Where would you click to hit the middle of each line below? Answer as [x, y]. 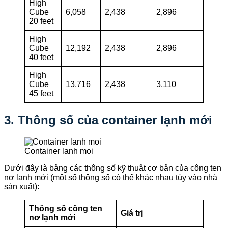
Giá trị [132, 213]
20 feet [41, 21]
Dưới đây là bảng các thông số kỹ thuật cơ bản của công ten [113, 168]
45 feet [41, 94]
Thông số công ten [66, 208]
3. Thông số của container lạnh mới [108, 120]
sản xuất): [22, 186]
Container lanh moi [59, 151]
